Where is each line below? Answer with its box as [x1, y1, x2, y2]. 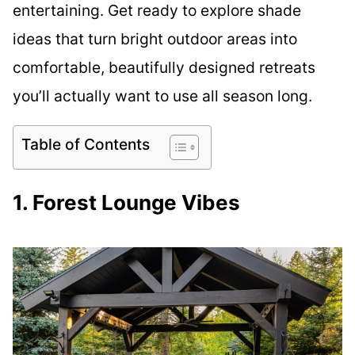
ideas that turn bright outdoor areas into [13, 29, 297, 49]
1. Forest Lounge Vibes [13, 189, 240, 215]
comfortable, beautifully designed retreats [13, 58, 315, 78]
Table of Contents [21, 135, 150, 155]
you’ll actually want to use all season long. [13, 86, 312, 106]
